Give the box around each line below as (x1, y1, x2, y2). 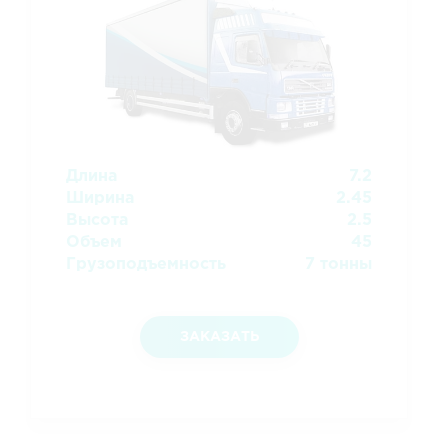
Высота (66, 212, 128, 228)
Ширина (66, 190, 134, 206)
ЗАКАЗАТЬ (179, 330, 259, 343)
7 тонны (305, 256, 372, 272)
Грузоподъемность (66, 256, 226, 272)
